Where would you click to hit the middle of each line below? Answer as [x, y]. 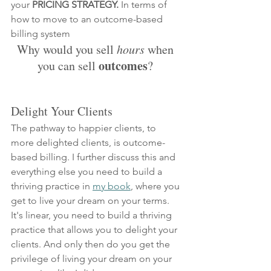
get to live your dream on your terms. [91, 200]
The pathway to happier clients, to [85, 128]
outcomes [122, 65]
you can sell [67, 65]
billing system [41, 33]
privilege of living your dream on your [93, 258]
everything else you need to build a [88, 171]
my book [112, 186]
